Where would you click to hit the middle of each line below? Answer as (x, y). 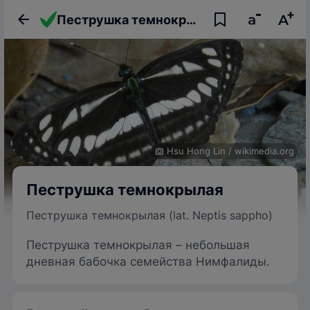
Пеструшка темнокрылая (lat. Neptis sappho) (149, 215)
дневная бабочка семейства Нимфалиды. (148, 262)
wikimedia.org (264, 151)
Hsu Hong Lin (196, 151)
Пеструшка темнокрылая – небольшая (138, 245)
